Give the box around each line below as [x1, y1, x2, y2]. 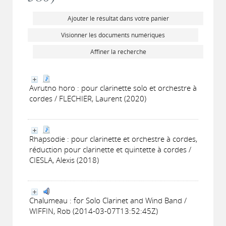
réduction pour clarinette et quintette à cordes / [29, 144, 191, 154]
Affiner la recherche [90, 47, 146, 56]
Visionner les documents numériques [61, 31, 165, 39]
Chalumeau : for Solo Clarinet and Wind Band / [29, 195, 187, 205]
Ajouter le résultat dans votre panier [67, 14, 169, 23]
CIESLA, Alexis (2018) [29, 155, 99, 165]
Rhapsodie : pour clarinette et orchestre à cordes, [29, 134, 197, 144]
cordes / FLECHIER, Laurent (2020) [29, 93, 146, 103]
